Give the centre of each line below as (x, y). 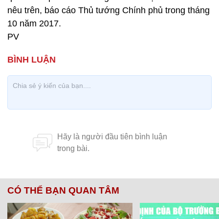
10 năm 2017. (34, 23)
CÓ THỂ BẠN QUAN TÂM (63, 190)
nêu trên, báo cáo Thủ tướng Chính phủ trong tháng (109, 10)
